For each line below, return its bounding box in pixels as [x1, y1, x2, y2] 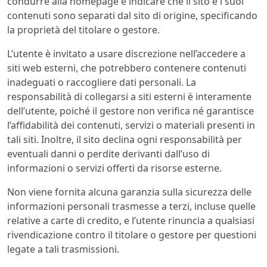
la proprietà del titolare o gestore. [7, 23, 160, 37]
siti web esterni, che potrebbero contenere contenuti [7, 61, 246, 75]
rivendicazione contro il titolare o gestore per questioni [7, 228, 256, 242]
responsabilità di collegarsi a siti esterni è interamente [7, 90, 252, 104]
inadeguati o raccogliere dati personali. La [7, 76, 196, 89]
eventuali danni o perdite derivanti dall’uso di [7, 147, 210, 161]
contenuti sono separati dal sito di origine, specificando [7, 9, 257, 23]
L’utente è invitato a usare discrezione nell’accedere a [7, 47, 246, 61]
